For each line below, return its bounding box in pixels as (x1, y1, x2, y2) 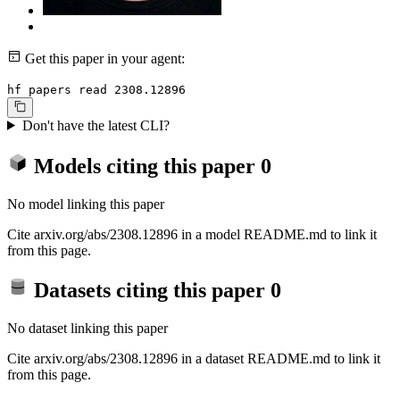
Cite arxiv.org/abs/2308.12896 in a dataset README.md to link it (7, 351, 380, 367)
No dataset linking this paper (7, 321, 168, 337)
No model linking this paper (7, 196, 164, 212)
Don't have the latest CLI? (21, 117, 170, 133)
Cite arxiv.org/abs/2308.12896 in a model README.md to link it (7, 226, 377, 242)
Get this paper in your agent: (21, 51, 185, 67)
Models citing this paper (29, 154, 261, 178)
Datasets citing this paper (29, 279, 271, 303)
